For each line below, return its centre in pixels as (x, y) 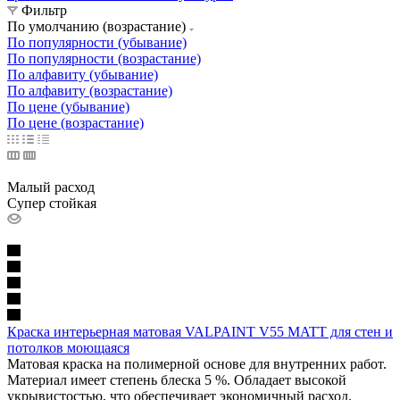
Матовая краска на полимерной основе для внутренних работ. (197, 363)
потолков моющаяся (68, 347)
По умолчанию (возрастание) (96, 26)
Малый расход (51, 187)
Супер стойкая (52, 203)
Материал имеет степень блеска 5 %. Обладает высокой (177, 379)
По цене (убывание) (68, 106)
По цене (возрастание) (75, 122)
